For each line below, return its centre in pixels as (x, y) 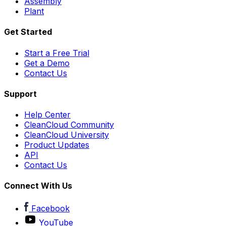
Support (20, 94)
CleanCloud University (67, 135)
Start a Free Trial (57, 53)
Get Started (28, 32)
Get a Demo (47, 63)
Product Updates (57, 145)
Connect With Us (38, 186)
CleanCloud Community (69, 125)
